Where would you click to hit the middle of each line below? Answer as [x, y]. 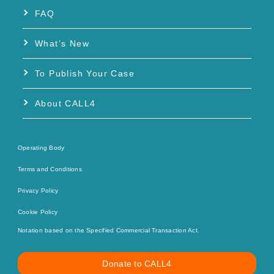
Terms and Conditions [50, 169]
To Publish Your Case [85, 73]
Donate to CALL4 [137, 263]
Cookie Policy [38, 212]
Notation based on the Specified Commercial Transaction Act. [109, 230]
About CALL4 [65, 103]
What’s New [62, 43]
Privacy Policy [38, 190]
